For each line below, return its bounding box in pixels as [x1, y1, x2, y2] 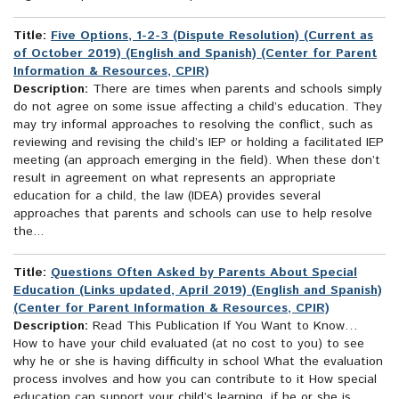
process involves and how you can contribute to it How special [13, 370, 377, 389]
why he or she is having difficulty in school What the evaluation [13, 353, 383, 371]
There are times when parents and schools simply [88, 80, 382, 99]
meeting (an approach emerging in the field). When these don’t [13, 151, 380, 170]
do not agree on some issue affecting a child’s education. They [13, 98, 382, 117]
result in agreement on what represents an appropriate [13, 169, 336, 188]
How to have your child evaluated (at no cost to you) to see [13, 335, 364, 354]
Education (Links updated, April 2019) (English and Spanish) [13, 281, 382, 300]
